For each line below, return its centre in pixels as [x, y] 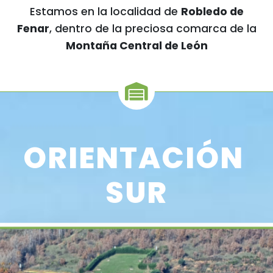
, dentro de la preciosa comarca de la [153, 29]
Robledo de [212, 12]
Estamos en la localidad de [105, 12]
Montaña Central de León [136, 46]
